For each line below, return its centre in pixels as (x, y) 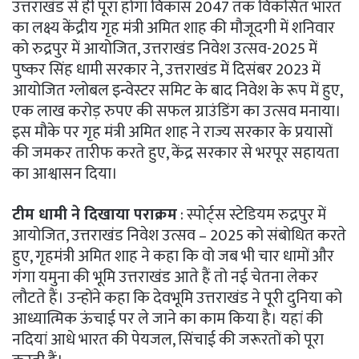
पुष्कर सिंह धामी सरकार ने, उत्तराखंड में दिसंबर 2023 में (166, 69)
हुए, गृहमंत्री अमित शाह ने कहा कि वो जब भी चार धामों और (173, 256)
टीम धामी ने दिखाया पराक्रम (95, 214)
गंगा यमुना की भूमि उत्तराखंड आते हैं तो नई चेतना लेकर (165, 277)
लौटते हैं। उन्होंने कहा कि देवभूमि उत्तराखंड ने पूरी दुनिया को (177, 298)
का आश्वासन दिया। (65, 173)
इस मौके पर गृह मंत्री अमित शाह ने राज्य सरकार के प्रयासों (172, 132)
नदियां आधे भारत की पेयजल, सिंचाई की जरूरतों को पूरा (168, 339)
